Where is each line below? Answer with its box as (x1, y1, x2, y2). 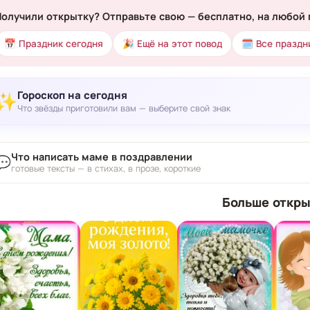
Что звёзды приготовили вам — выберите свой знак (17, 102, 230, 115)
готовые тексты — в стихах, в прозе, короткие (10, 162, 201, 174)
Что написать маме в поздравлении (10, 149, 192, 163)
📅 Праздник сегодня (3, 37, 103, 50)
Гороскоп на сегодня (17, 88, 127, 103)
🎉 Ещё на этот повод (122, 37, 222, 50)
